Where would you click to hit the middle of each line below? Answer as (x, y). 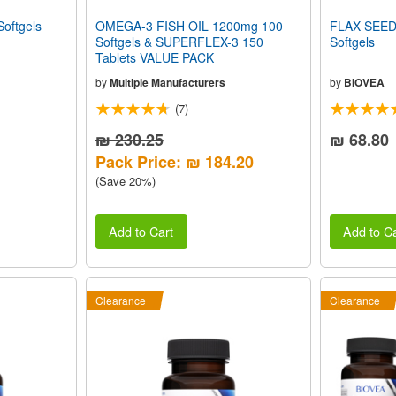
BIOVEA (364, 82)
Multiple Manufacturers (167, 82)
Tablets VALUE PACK (154, 57)
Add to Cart (141, 232)
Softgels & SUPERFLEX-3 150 (179, 41)
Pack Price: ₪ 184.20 (174, 161)
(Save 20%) (125, 180)
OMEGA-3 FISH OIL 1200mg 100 (189, 25)
